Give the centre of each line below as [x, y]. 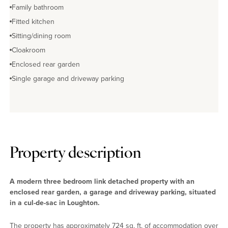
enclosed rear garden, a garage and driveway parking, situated [113, 192]
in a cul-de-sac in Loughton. [55, 202]
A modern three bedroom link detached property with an [102, 181]
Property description [75, 154]
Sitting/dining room [41, 36]
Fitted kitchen [33, 21]
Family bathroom [38, 7]
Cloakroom [28, 50]
